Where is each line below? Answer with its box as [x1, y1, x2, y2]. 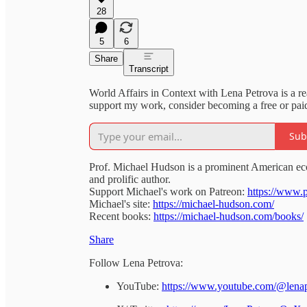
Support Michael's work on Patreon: [89, 185, 247, 197]
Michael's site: [89, 197, 153, 210]
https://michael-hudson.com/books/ [153, 210, 304, 222]
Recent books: [89, 210, 153, 222]
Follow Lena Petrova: [89, 256, 183, 269]
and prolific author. [89, 173, 171, 185]
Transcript [129, 63, 169, 74]
